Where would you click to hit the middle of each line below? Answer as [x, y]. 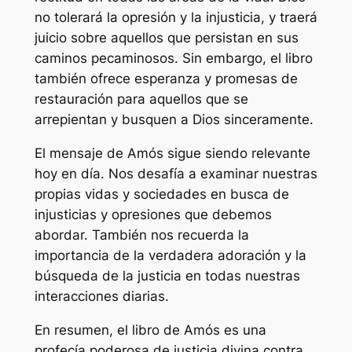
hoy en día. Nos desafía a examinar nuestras [176, 173]
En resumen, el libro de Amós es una [150, 330]
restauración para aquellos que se [141, 99]
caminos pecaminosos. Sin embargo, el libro [173, 59]
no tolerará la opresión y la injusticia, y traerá [176, 18]
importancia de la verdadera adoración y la [170, 255]
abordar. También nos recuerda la [141, 235]
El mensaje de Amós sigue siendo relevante [172, 153]
